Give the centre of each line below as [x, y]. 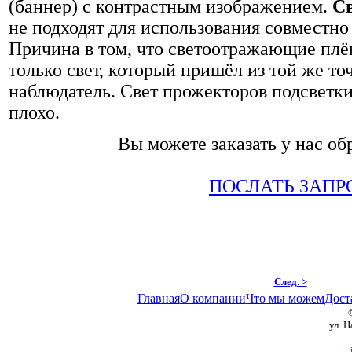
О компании [213, 298]
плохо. [34, 112]
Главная [158, 298]
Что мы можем [285, 298]
